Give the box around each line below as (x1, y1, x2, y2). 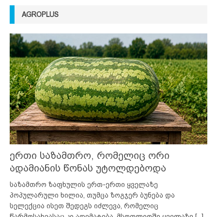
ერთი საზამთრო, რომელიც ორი (10, 150, 170, 161)
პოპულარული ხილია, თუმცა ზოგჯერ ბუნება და (10, 191, 175, 200)
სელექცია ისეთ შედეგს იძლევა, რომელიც (10, 202, 158, 210)
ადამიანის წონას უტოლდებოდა (10, 163, 166, 174)
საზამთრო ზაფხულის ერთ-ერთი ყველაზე (10, 181, 158, 189)
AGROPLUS (22, 11, 59, 19)
